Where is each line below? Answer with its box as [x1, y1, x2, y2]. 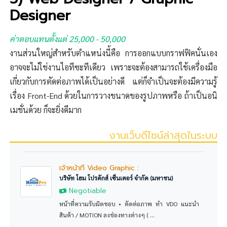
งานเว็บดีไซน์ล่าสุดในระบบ [108, 127, 217, 143]
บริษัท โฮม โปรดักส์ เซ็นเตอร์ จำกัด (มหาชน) [59, 174, 173, 182]
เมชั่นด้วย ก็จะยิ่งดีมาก [10, 104, 82, 115]
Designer [10, 4, 71, 26]
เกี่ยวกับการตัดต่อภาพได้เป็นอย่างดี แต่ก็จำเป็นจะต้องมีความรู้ [10, 75, 217, 87]
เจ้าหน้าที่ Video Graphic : [59, 163, 139, 174]
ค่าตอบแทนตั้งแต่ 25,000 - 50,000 [10, 33, 126, 44]
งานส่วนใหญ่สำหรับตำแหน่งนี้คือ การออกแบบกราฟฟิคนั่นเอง [10, 47, 217, 58]
